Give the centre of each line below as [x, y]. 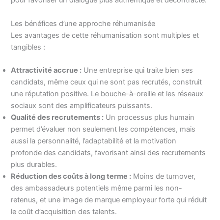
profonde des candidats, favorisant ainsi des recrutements [109, 152]
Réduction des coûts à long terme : [71, 176]
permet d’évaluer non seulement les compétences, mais [103, 129]
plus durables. [34, 164]
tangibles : [28, 47]
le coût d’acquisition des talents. [64, 211]
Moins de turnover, [164, 176]
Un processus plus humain [149, 117]
